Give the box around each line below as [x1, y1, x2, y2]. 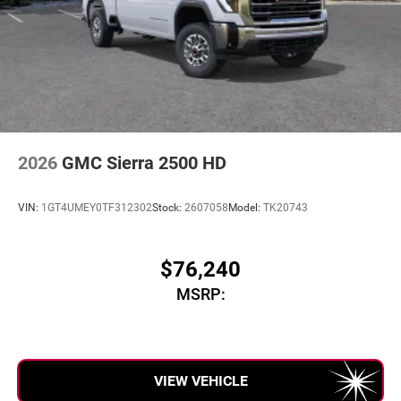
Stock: [152, 200, 184, 214]
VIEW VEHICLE [153, 372, 248, 390]
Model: [228, 200, 263, 214]
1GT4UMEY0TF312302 [41, 200, 152, 214]
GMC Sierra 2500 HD [62, 152, 226, 175]
